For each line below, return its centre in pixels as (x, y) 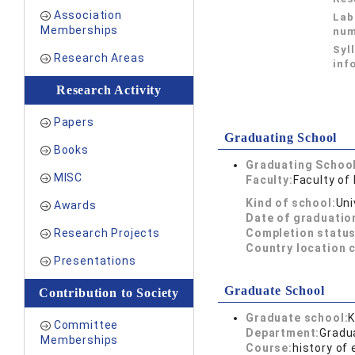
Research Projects (107, 233)
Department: (283, 333)
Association (88, 15)
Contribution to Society (109, 293)
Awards (75, 205)
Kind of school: (291, 203)
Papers (74, 122)
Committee (86, 325)
